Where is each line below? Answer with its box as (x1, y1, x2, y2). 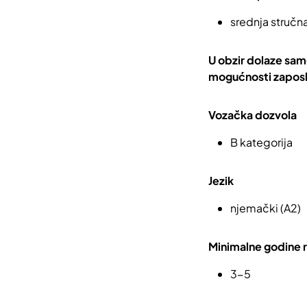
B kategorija (230, 135, 293, 149)
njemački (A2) (230, 201, 301, 215)
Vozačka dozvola (208, 108, 297, 122)
